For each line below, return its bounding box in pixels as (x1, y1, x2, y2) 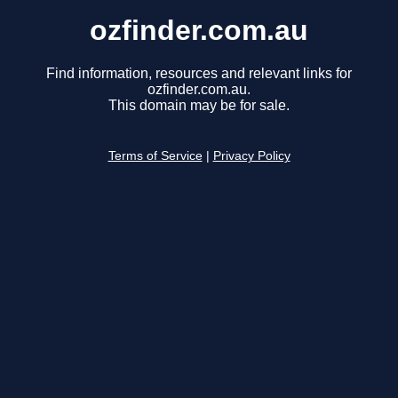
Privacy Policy (212, 149, 291, 163)
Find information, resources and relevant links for (46, 66, 352, 82)
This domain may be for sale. (108, 98, 290, 114)
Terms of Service (107, 149, 203, 163)
